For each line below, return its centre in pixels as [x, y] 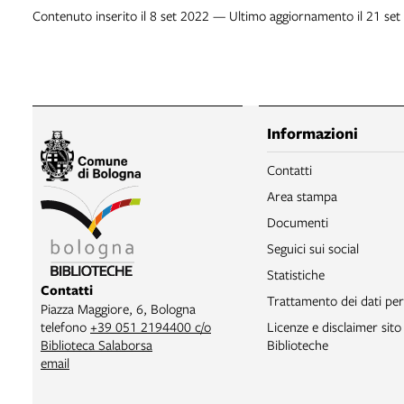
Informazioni [312, 133]
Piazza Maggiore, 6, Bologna [118, 308]
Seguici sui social [312, 248]
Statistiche [295, 275]
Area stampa [302, 196]
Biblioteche [297, 345]
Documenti [297, 222]
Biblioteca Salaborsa [96, 344]
